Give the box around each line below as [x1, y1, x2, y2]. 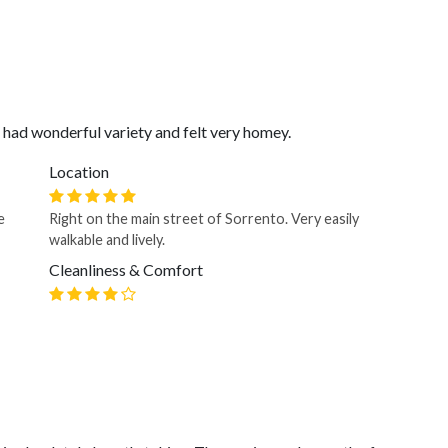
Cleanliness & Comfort [49, 260, 203, 279]
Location [49, 162, 109, 181]
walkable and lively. [49, 231, 165, 248]
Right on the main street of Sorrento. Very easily [49, 210, 359, 227]
